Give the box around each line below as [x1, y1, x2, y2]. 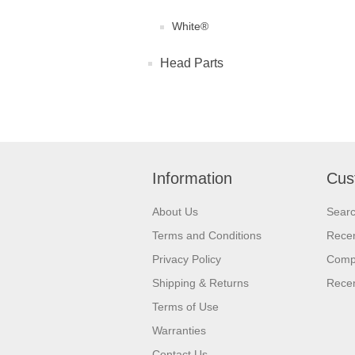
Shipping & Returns [152, 277, 249, 290]
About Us [152, 205, 198, 219]
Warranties [152, 324, 206, 338]
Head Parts [160, 56, 223, 71]
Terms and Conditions [152, 229, 261, 242]
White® [172, 20, 208, 33]
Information [152, 170, 232, 188]
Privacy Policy [152, 253, 221, 266]
